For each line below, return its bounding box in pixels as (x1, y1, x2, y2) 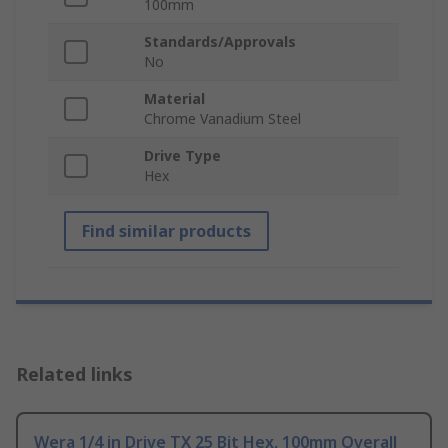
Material (144, 89, 205, 109)
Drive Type (144, 146, 221, 166)
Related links (16, 362, 133, 387)
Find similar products (82, 220, 251, 243)
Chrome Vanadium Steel (144, 109, 301, 129)
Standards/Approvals (144, 32, 296, 52)
